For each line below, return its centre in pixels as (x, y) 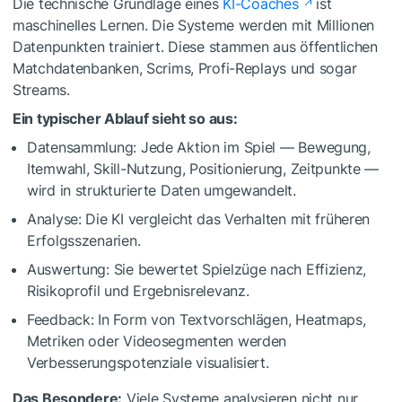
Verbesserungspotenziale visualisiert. (148, 362)
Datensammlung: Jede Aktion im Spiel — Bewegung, (199, 147)
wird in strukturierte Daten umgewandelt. (162, 190)
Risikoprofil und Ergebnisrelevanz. (138, 290)
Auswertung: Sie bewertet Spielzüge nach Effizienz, (197, 269)
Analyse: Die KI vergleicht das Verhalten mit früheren (199, 218)
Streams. (41, 89)
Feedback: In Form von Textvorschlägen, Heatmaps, (197, 319)
